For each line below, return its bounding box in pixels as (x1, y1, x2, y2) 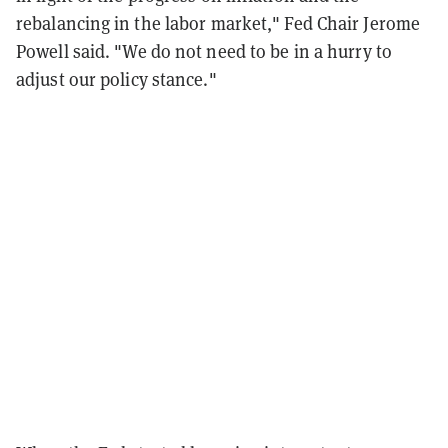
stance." (151, 67, 217, 91)
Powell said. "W (16, 39, 138, 63)
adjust (16, 67, 65, 91)
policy (100, 67, 148, 91)
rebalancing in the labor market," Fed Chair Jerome (16, 11, 421, 35)
